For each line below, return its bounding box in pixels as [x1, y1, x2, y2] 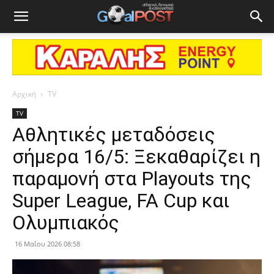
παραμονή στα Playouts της [12, 167, 251, 190]
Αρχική [12, 89, 36, 99]
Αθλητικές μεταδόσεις [12, 123, 215, 146]
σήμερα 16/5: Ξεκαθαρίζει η [12, 145, 261, 168]
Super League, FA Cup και [12, 189, 229, 212]
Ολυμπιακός [12, 211, 119, 234]
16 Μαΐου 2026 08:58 [15, 239, 80, 248]
